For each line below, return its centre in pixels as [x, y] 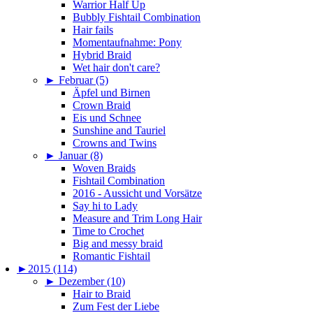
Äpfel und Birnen [111, 93]
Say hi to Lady [105, 206]
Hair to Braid [102, 294]
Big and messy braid [118, 244]
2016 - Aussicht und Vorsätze [137, 194]
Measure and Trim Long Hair [137, 219]
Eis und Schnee [107, 118]
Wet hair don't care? [116, 68]
